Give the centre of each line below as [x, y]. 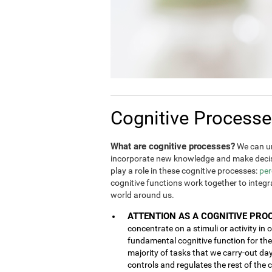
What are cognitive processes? [173, 146]
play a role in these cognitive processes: [185, 170]
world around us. [142, 195]
